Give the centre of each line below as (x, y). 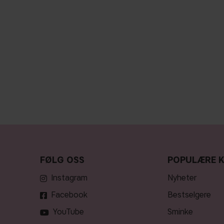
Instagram (69, 178)
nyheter (185, 178)
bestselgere (192, 195)
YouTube (68, 212)
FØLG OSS (62, 160)
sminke (183, 212)
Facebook (69, 195)
